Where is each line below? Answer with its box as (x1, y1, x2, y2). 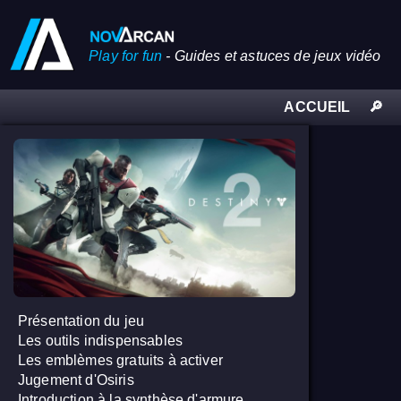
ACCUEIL (284, 99, 351, 115)
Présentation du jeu (18, 313, 145, 329)
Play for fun (89, 48, 163, 64)
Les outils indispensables (18, 333, 183, 349)
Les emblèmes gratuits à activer (18, 353, 223, 369)
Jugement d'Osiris (18, 372, 134, 388)
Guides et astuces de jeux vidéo (174, 48, 381, 64)
